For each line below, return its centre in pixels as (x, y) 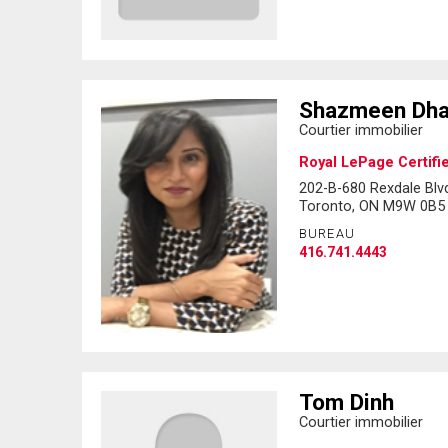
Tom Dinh (346, 402)
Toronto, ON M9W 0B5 (371, 205)
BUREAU (327, 233)
